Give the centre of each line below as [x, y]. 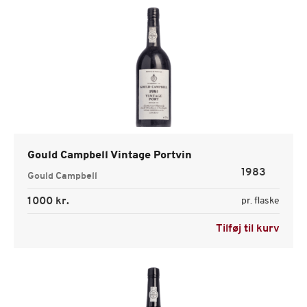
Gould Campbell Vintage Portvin [110, 156]
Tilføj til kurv [248, 229]
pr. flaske [260, 201]
